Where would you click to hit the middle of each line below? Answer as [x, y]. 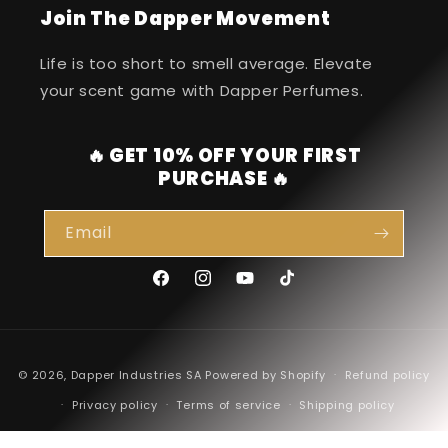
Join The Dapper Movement [185, 18]
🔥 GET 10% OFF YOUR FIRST [224, 155]
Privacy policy [114, 404]
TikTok [300, 288]
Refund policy [387, 374]
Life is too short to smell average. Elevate [206, 63]
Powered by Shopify [266, 374]
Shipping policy [347, 404]
